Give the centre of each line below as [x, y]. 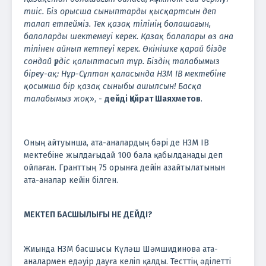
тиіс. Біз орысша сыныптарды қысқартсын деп [120, 11]
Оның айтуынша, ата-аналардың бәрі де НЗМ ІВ [116, 142]
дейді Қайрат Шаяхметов [153, 99]
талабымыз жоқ [57, 99]
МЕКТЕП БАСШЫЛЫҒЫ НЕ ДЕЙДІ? [88, 214]
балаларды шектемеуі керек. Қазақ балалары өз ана [129, 36]
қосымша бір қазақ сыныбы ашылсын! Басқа [113, 86]
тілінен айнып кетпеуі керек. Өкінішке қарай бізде [125, 49]
